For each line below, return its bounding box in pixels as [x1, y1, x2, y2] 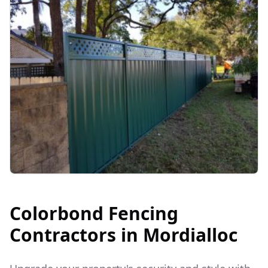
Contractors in [10, 223, 143, 248]
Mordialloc [143, 223, 237, 248]
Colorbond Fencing [10, 201, 178, 226]
